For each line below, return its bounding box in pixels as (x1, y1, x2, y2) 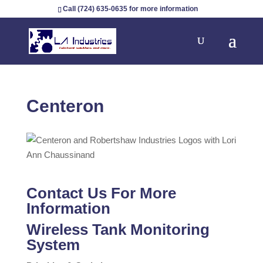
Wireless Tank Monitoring (26, 221, 210, 238)
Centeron (26, 96, 104, 116)
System (26, 236, 80, 254)
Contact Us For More (26, 184, 176, 202)
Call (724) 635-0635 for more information (62, 5, 198, 13)
